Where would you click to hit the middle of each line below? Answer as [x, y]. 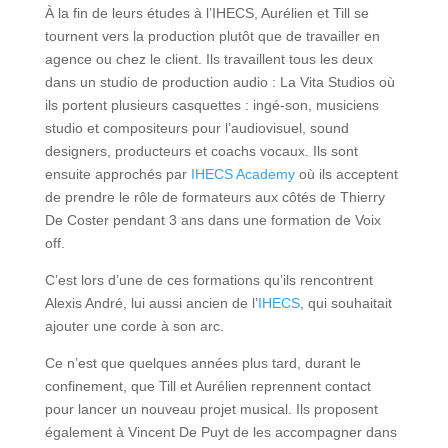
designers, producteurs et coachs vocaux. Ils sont [201, 151]
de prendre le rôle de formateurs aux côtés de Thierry [214, 197]
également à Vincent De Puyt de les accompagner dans [220, 432]
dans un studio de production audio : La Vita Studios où [219, 82]
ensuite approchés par [117, 174]
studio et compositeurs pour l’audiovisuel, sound [196, 128]
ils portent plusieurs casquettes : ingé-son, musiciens [211, 105]
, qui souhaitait [345, 303]
